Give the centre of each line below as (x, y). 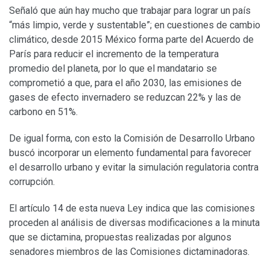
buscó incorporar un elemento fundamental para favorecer (130, 152)
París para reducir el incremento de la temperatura (114, 54)
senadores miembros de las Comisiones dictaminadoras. (129, 251)
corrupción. (32, 181)
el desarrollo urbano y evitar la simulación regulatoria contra (134, 167)
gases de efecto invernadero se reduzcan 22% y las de (125, 97)
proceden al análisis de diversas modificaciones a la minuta (134, 222)
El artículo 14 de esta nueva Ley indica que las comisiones (132, 208)
